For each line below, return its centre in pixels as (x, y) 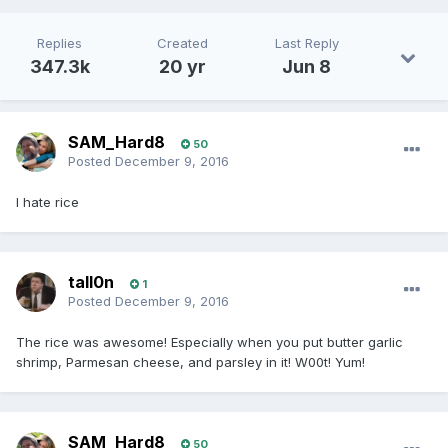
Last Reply (306, 43)
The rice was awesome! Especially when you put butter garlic (209, 342)
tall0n (91, 282)
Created (182, 43)
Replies (59, 43)
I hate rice (47, 202)
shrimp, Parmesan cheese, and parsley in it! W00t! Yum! (190, 362)
